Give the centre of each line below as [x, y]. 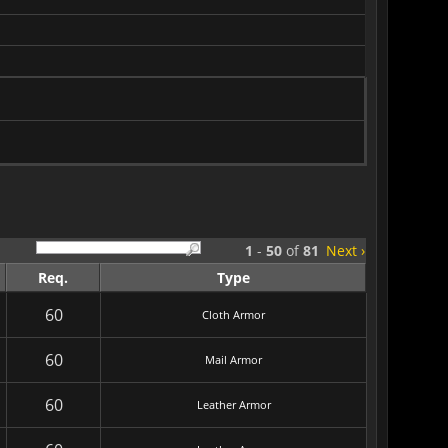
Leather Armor [233, 404]
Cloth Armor [233, 314]
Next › [345, 250]
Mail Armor [233, 359]
